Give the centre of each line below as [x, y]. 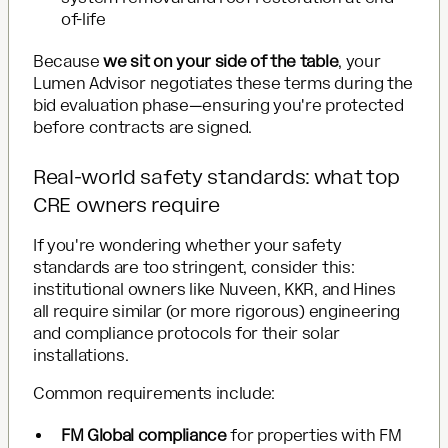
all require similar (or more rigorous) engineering [216, 311]
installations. [81, 355]
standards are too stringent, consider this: [194, 267]
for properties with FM [314, 435]
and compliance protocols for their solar [186, 333]
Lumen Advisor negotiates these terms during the [223, 83]
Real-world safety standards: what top [217, 176]
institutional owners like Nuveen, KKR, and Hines [214, 289]
